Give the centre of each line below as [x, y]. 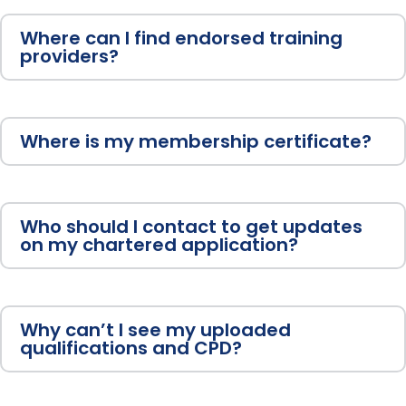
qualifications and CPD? [131, 348]
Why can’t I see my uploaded [155, 330]
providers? [69, 57]
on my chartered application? [159, 245]
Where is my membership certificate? [196, 142]
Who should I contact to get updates [191, 227]
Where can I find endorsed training [181, 39]
